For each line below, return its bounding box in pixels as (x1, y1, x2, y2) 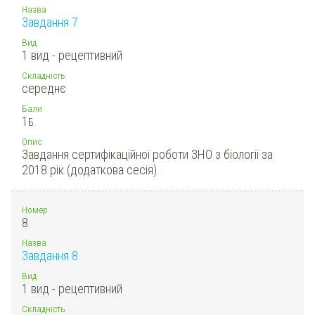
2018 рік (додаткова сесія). (22, 162, 160, 177)
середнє (22, 80, 66, 96)
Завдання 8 (22, 247, 78, 263)
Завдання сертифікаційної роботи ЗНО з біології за (22, 146, 273, 162)
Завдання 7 (22, 14, 78, 30)
